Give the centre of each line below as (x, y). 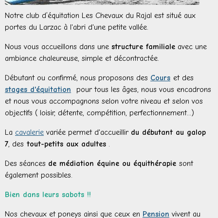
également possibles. (39, 175)
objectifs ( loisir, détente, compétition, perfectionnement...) (100, 113)
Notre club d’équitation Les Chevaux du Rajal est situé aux (100, 15)
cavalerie (29, 132)
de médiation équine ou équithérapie (114, 163)
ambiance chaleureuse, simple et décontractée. (82, 58)
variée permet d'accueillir (87, 132)
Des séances (27, 163)
